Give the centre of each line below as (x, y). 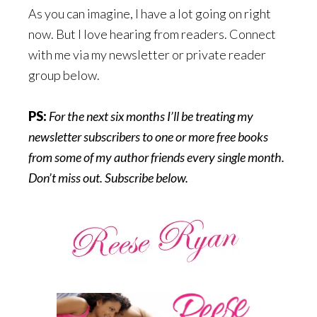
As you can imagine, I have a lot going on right (150, 14)
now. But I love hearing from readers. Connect (152, 34)
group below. (64, 75)
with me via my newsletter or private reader (147, 55)
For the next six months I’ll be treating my (150, 116)
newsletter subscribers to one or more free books (148, 137)
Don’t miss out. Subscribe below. (108, 178)
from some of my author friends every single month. (156, 157)
